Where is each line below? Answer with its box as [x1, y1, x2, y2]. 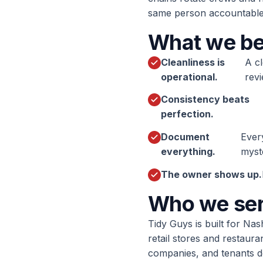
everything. [161, 145, 215, 157]
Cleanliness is [161, 56, 225, 68]
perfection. [161, 108, 214, 120]
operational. [161, 70, 218, 83]
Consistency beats [161, 93, 249, 106]
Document [161, 130, 210, 143]
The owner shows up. [161, 168, 262, 180]
